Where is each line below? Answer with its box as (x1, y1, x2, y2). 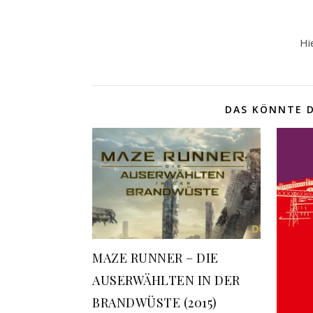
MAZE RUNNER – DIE (92, 249, 219, 267)
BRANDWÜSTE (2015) (92, 294, 217, 312)
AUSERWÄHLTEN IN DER (92, 272, 240, 289)
